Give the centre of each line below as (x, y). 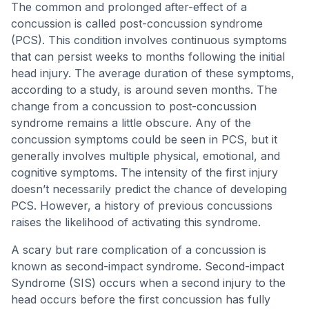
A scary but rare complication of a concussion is (139, 250)
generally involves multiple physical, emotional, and (146, 156)
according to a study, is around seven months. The (144, 90)
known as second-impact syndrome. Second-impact (148, 266)
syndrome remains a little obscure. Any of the (131, 123)
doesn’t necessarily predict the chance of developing (149, 189)
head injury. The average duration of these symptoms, (153, 73)
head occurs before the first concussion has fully (141, 299)
